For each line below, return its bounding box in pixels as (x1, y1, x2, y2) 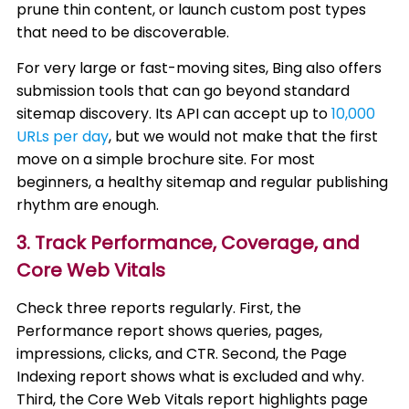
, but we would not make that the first (109, 126, 379, 147)
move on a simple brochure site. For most (16, 149, 316, 170)
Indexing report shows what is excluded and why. (16, 366, 365, 387)
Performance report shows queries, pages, (16, 320, 323, 341)
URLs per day (16, 126, 110, 147)
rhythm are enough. (16, 194, 160, 215)
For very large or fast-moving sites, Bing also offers (16, 58, 383, 79)
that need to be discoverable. (16, 22, 230, 43)
